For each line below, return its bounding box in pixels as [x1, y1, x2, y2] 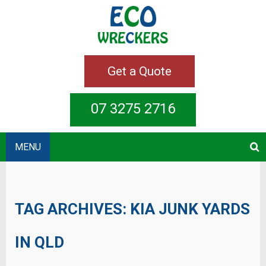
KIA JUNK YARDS [130, 200, 250, 218]
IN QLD [15, 233, 64, 252]
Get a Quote [107, 64, 172, 78]
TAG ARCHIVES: [15, 200, 130, 218]
